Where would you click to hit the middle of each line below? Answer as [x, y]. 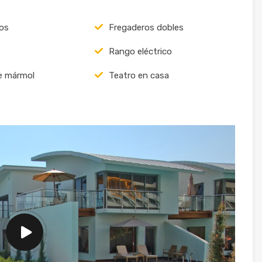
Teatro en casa [139, 75]
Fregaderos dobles [146, 27]
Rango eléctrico [140, 51]
